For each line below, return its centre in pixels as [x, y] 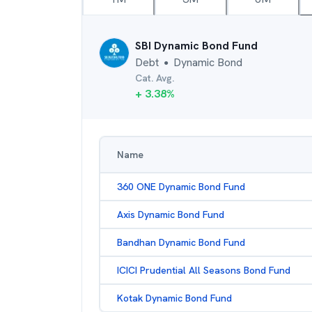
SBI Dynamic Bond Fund [196, 46]
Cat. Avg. [155, 78]
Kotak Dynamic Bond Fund [174, 298]
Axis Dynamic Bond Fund [171, 214]
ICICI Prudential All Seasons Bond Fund [204, 270]
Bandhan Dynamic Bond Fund [181, 242]
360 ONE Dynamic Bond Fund [181, 187]
